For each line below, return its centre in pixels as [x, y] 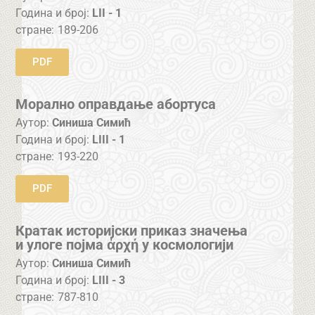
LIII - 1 [109, 139]
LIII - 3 [109, 280]
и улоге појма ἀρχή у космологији [125, 245]
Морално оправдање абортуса [116, 104]
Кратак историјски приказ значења [132, 231]
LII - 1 [107, 13]
